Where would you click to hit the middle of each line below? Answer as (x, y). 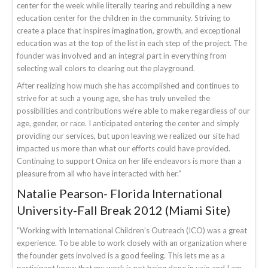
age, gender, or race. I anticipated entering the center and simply (128, 123)
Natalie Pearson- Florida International (120, 193)
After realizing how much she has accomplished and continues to (128, 85)
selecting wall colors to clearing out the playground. (106, 68)
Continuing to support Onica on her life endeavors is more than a (129, 161)
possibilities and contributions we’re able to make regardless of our (133, 110)
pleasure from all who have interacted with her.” (99, 173)
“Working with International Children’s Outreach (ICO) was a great (132, 230)
